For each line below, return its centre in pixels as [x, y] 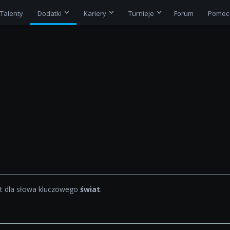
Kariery [95, 13]
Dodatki [49, 13]
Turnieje [141, 13]
